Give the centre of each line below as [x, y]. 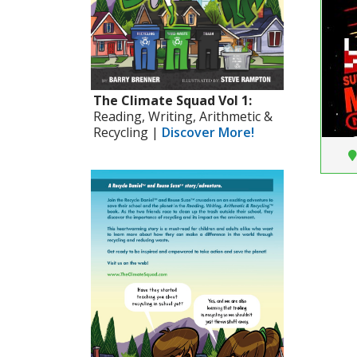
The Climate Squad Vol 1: [173, 101]
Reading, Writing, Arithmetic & [183, 117]
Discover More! [208, 133]
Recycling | [127, 133]
